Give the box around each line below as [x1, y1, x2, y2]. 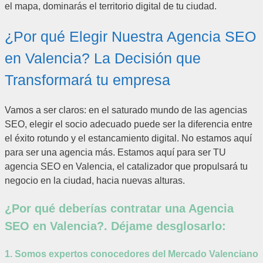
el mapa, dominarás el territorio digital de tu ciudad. [5, 1, 217, 12]
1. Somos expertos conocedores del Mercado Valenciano [5, 249, 258, 259]
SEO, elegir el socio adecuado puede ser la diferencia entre [5, 119, 252, 129]
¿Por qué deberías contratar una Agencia [5, 201, 234, 215]
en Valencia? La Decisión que [5, 50, 201, 67]
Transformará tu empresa [5, 72, 170, 89]
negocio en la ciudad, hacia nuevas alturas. [5, 175, 185, 186]
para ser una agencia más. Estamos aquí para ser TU [5, 147, 226, 157]
